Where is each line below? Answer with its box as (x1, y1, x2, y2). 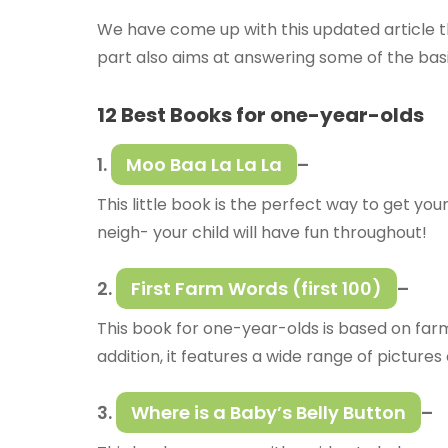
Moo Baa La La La (126, 152, 282, 178)
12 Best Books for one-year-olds (97, 101, 424, 130)
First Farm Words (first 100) (131, 276, 382, 302)
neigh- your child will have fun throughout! (97, 221, 427, 245)
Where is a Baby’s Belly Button (131, 400, 406, 426)
